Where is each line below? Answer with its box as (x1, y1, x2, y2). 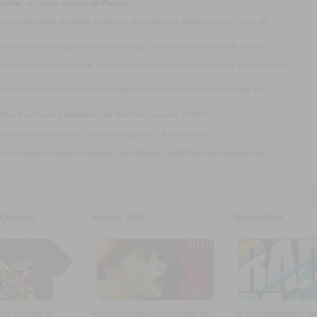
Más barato (178, 42, 214, 50)
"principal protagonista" (82, 130, 158, 138)
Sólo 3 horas (222, 42, 264, 50)
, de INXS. (178, 110, 212, 118)
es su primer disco (206, 149, 267, 156)
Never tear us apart (115, 110, 178, 118)
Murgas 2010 (92, 213, 144, 223)
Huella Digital (163, 149, 206, 156)
